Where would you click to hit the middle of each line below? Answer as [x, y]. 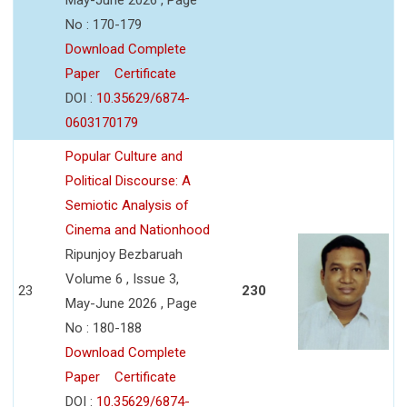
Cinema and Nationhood [138, 229]
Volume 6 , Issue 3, [122, 278]
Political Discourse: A [128, 180]
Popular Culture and [124, 156]
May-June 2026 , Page [131, 303]
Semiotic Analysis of [127, 205]
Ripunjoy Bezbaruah [124, 254]
